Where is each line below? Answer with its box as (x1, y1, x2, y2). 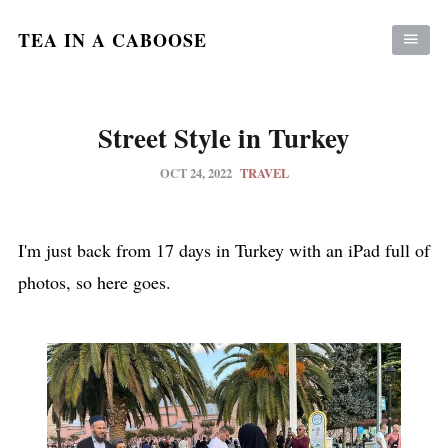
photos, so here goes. (17, 270, 171, 294)
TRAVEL (239, 164, 289, 182)
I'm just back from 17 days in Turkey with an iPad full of (17, 238, 430, 262)
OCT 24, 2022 (159, 164, 235, 182)
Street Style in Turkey (98, 118, 350, 157)
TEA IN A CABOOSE (17, 27, 207, 53)
